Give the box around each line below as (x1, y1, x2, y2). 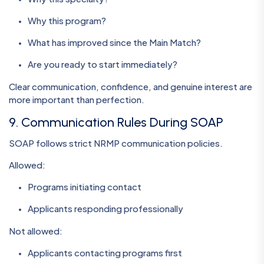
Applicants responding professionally (28, 203, 183, 214)
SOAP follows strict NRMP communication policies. (9, 137, 223, 149)
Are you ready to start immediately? (28, 58, 177, 70)
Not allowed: (9, 225, 62, 237)
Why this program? (28, 14, 106, 26)
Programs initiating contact (28, 181, 141, 193)
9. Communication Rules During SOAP (9, 114, 223, 130)
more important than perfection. (9, 93, 144, 105)
